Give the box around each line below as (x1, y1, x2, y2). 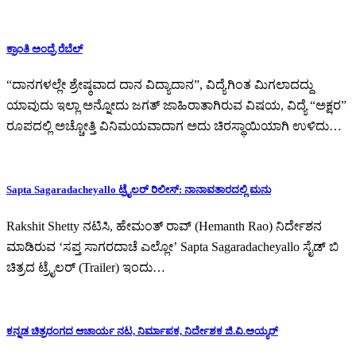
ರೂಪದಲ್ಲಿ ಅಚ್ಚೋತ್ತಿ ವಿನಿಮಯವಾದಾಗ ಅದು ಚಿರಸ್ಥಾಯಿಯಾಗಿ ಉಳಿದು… (6, 119, 342, 133)
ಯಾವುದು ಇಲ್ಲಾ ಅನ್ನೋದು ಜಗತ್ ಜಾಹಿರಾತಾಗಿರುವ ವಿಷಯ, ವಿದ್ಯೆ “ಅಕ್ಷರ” (6, 99, 346, 113)
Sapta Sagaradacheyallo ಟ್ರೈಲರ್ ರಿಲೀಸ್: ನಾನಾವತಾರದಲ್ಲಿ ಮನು (6, 184, 271, 196)
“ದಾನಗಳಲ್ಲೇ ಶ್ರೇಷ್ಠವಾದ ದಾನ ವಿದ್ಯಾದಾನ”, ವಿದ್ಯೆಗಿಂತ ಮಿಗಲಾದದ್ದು (6, 78, 313, 92)
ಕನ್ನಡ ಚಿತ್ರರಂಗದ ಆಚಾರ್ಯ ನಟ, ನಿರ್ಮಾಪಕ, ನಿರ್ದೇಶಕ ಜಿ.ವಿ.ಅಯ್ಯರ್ (6, 324, 278, 337)
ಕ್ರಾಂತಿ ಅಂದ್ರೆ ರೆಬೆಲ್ (6, 43, 83, 56)
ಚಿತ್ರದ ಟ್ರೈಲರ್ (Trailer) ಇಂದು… (6, 260, 165, 274)
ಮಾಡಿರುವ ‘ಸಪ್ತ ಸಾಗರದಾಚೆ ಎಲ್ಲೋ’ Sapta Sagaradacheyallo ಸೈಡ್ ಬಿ (6, 239, 339, 253)
